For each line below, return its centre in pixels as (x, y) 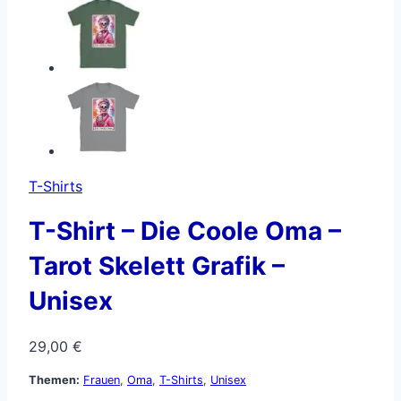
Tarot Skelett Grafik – (157, 266)
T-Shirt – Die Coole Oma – (185, 231)
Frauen (102, 380)
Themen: (54, 380)
